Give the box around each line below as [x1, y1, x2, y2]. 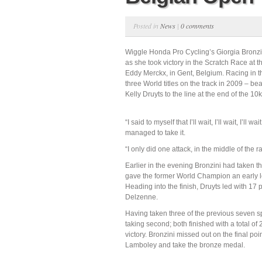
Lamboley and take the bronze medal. [125, 241, 245, 249]
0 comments [181, 21, 214, 30]
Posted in [133, 21, 160, 30]
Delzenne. [125, 193, 158, 201]
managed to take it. [125, 129, 185, 137]
